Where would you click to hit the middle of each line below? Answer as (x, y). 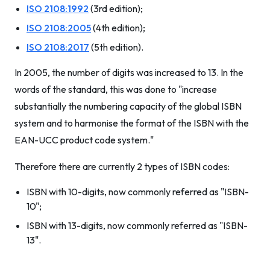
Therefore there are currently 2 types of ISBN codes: (122, 166)
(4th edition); (118, 28)
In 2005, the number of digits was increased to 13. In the (129, 72)
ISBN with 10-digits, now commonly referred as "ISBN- (138, 192)
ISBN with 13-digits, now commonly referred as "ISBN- (137, 225)
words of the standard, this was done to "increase (116, 89)
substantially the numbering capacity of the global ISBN (128, 106)
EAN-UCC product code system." (84, 140)
